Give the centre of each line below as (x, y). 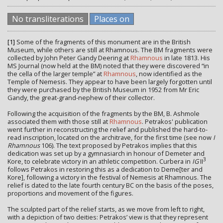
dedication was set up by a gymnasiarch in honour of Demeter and (106, 154)
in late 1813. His (186, 58)
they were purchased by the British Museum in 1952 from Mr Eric (103, 90)
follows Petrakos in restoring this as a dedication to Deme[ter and (105, 169)
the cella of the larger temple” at (56, 74)
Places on (112, 19)
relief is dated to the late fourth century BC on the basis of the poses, (111, 185)
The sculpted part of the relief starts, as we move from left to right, (106, 209)
